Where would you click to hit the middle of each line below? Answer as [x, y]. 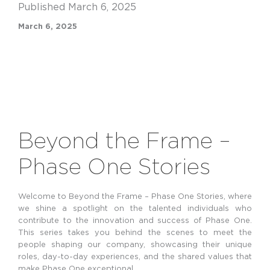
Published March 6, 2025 [77, 7]
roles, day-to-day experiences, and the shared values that [135, 256]
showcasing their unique [201, 244]
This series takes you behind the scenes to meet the [135, 232]
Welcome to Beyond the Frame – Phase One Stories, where [135, 196]
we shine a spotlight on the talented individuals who [135, 208]
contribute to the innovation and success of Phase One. [135, 220]
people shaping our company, [84, 244]
